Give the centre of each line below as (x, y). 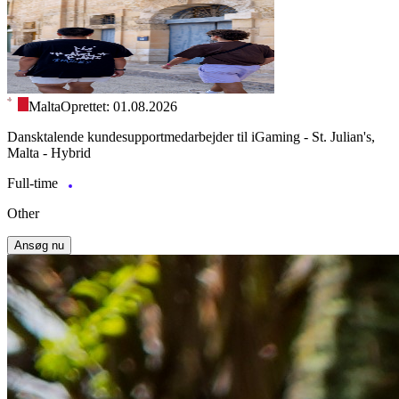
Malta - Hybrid (49, 153)
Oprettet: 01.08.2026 (119, 107)
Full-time (34, 183)
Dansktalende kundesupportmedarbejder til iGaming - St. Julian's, (191, 137)
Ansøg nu (39, 246)
